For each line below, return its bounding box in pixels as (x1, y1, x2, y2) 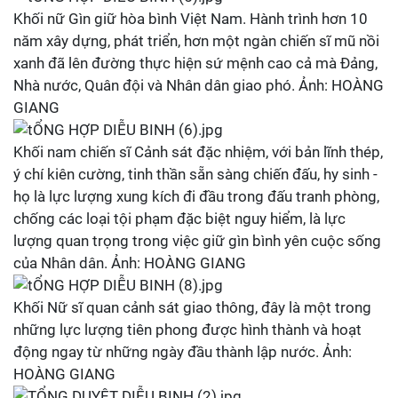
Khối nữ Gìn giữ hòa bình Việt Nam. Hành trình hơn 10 (13, 10, 368, 28)
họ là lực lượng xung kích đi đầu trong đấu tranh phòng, (13, 187, 379, 205)
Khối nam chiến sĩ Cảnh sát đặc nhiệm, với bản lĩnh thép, (13, 143, 383, 161)
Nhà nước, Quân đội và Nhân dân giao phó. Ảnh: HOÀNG (13, 76, 384, 94)
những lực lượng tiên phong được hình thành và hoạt (13, 321, 362, 338)
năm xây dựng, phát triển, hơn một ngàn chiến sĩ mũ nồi (13, 32, 379, 50)
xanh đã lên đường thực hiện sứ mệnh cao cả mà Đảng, (13, 54, 378, 72)
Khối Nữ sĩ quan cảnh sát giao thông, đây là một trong (13, 298, 371, 316)
